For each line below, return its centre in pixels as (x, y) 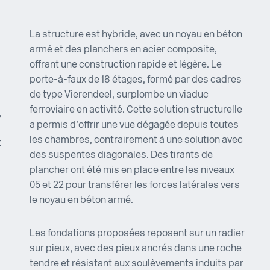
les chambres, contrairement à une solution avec (136, 141)
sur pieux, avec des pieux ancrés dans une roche (136, 249)
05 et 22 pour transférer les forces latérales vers (135, 186)
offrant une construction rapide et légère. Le (126, 65)
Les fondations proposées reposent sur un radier (137, 234)
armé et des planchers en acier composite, (123, 50)
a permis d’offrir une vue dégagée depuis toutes (134, 126)
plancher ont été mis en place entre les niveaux (132, 171)
